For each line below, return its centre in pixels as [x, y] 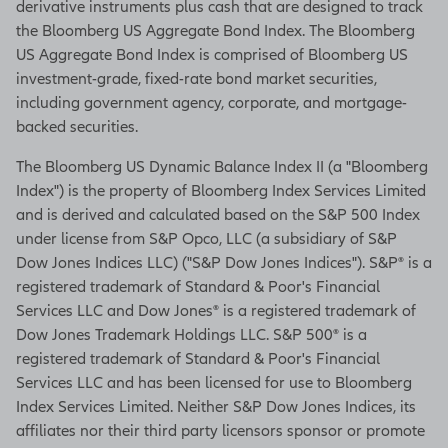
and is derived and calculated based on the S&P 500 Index [218, 214]
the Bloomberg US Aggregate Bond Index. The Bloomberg [215, 30]
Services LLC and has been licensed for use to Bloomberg [214, 382]
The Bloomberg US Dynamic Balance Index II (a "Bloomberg [222, 166]
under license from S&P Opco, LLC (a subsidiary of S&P [206, 238]
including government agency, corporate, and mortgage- [211, 102]
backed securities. [77, 126]
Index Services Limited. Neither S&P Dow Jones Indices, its [216, 406]
